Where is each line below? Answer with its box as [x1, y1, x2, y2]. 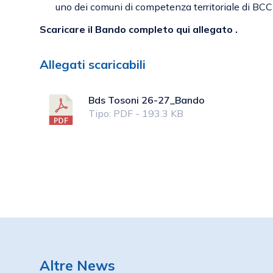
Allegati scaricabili [40, 57, 146, 72]
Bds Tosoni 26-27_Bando [88, 94, 205, 106]
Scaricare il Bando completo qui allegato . [40, 23, 238, 35]
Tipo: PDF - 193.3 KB [88, 107, 183, 119]
